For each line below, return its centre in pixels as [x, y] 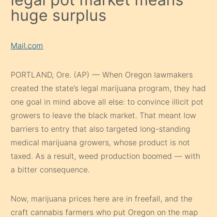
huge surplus [59, 15]
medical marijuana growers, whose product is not [101, 142]
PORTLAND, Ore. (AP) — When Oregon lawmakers [102, 74]
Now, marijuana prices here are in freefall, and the [102, 198]
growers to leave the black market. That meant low [104, 115]
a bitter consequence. [50, 169]
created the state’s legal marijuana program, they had [108, 88]
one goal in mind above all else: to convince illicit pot [107, 101]
